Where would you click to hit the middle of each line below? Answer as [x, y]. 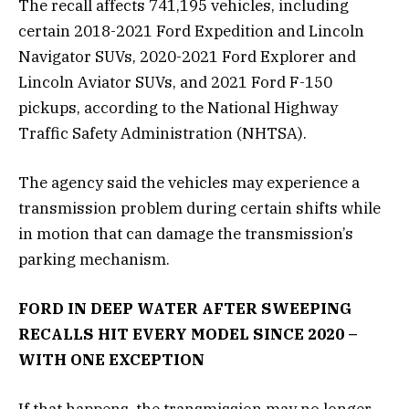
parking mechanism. [94, 259]
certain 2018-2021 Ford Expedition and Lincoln [191, 31]
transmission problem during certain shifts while [199, 208]
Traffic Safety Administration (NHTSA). [163, 133]
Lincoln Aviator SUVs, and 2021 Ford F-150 [175, 82]
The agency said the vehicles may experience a [189, 182]
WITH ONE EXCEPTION [111, 359]
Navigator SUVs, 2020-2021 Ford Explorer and [187, 56]
